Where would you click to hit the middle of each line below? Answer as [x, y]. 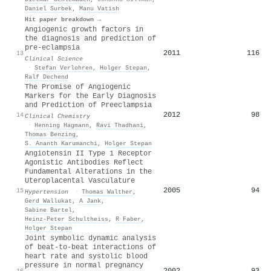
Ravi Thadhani [120, 125]
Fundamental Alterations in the [88, 171]
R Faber [128, 219]
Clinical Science [54, 58]
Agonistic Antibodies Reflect [84, 162]
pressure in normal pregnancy [84, 265]
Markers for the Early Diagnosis [90, 96]
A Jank [90, 201]
